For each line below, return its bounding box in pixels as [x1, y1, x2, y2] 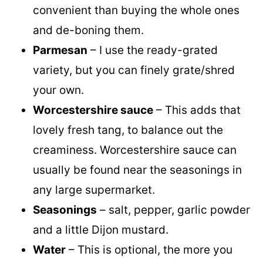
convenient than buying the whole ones [33, 4, 240, 17]
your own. [33, 83, 84, 97]
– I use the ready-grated [87, 43, 218, 57]
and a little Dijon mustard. [33, 223, 168, 237]
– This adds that [153, 103, 241, 117]
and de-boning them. [33, 23, 144, 37]
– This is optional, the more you [66, 243, 232, 257]
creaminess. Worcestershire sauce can [33, 143, 237, 157]
